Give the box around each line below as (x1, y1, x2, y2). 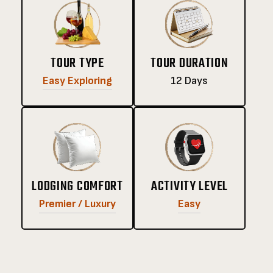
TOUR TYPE (51, 52, 104, 74)
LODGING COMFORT (32, 175, 123, 197)
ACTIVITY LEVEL (151, 175, 229, 197)
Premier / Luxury (38, 197, 116, 210)
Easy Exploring (42, 74, 112, 87)
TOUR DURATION (151, 53, 229, 74)
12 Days (171, 74, 208, 88)
